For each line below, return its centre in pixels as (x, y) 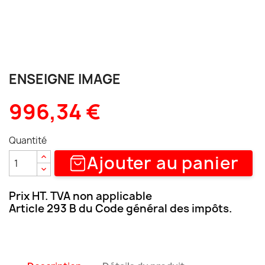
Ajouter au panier (163, 163)
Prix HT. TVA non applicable (80, 196)
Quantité (28, 140)
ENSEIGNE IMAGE (65, 79)
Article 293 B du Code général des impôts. (120, 209)
